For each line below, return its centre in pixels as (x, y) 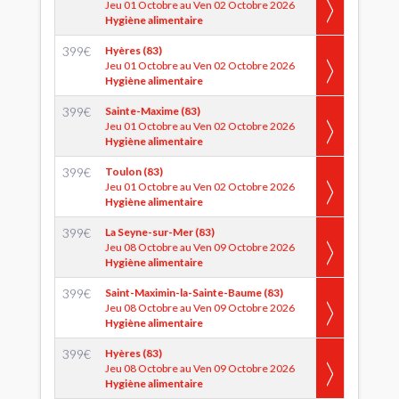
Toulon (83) (134, 171)
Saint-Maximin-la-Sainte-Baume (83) (194, 293)
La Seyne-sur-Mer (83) (160, 232)
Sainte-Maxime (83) (153, 111)
